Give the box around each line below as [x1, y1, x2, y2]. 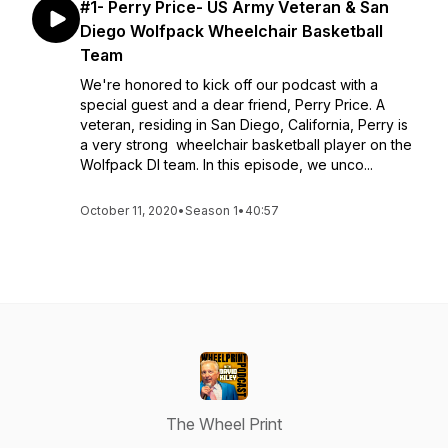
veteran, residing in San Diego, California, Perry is [80, 116, 408, 133]
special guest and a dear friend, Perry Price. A [80, 96, 385, 113]
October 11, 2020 [80, 203, 178, 218]
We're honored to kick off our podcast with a [80, 76, 378, 93]
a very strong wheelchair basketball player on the [80, 136, 412, 153]
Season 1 [185, 203, 238, 218]
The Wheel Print [166, 414, 282, 434]
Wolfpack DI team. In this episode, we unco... [80, 156, 373, 173]
